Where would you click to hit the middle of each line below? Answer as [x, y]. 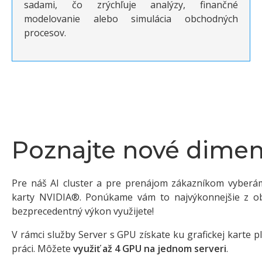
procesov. [45, 33]
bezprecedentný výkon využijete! [83, 211]
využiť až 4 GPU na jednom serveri [150, 249]
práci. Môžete [42, 249]
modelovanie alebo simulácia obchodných [131, 19]
